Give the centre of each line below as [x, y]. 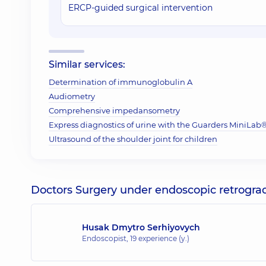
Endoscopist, [106, 238]
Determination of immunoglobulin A [121, 82]
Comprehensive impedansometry [114, 110]
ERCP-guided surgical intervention [140, 8]
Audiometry [72, 96]
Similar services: [87, 64]
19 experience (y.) [160, 238]
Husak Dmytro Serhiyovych [141, 227]
